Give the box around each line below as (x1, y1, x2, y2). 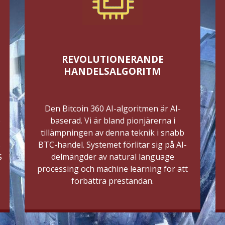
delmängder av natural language (51, 151, 174, 162)
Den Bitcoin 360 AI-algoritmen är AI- (44, 102, 181, 114)
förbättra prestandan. (71, 175, 154, 186)
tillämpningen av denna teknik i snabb (41, 127, 184, 138)
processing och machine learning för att (37, 163, 188, 174)
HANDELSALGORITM (64, 64, 161, 78)
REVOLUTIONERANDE (61, 52, 164, 66)
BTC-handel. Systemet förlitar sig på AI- (38, 139, 187, 150)
